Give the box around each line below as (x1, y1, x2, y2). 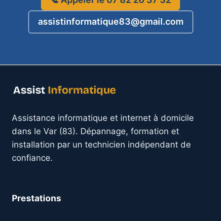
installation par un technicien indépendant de (12, 139, 191, 149)
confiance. (12, 152, 53, 163)
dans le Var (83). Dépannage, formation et (12, 126, 179, 136)
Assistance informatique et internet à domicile (12, 112, 194, 123)
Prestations (12, 192, 61, 203)
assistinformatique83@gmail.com (37, 16, 184, 27)
